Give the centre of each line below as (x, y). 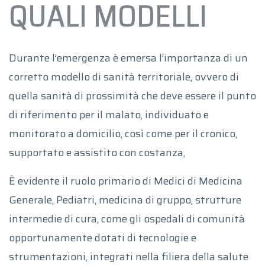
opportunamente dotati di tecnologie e (103, 237)
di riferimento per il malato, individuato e (109, 114)
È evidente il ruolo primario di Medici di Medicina (126, 181)
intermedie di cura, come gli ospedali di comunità (127, 219)
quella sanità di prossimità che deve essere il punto (132, 96)
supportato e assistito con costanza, (97, 152)
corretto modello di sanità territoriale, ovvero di (124, 77)
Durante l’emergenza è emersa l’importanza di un (128, 58)
